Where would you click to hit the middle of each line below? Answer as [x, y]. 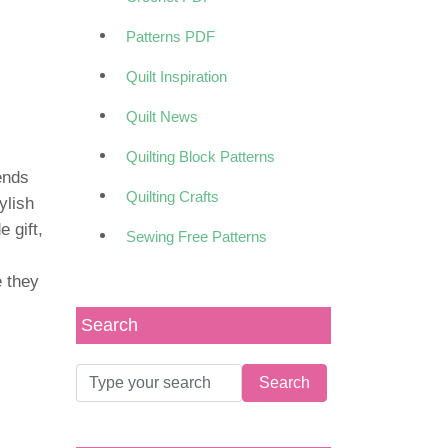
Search [109, 325]
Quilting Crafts [172, 196]
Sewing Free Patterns [196, 236]
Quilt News [162, 116]
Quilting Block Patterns [200, 156]
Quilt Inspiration [176, 76]
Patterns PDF [170, 36]
